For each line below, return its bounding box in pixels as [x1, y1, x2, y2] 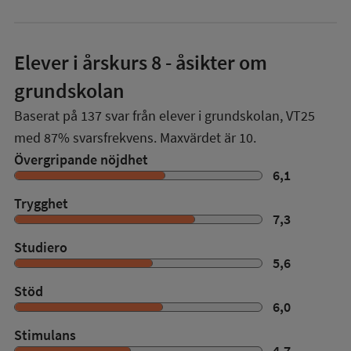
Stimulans [14, 326, 76, 344]
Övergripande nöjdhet [14, 150, 148, 168]
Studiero [14, 238, 67, 256]
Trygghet [14, 194, 68, 212]
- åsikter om [161, 49, 267, 75]
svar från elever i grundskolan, [102, 107, 286, 125]
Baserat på [14, 107, 81, 125]
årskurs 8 [82, 49, 161, 75]
